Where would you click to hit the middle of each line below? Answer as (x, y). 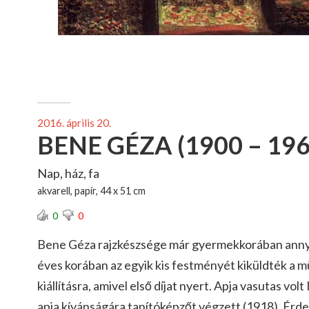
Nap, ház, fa (68, 173)
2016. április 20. (74, 123)
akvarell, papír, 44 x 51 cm (91, 191)
